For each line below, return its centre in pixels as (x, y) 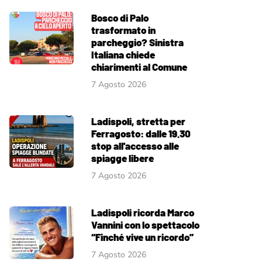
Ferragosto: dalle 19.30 (141, 133)
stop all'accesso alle (135, 145)
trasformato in (123, 30)
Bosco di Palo (120, 17)
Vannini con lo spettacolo (145, 224)
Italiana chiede (123, 54)
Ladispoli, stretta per (138, 121)
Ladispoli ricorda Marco (143, 212)
